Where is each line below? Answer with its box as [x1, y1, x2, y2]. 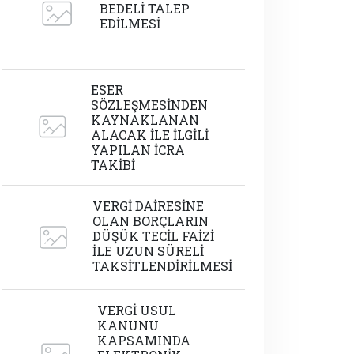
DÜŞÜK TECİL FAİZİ [92, 227, 214, 244]
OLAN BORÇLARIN [92, 212, 209, 229]
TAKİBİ [91, 156, 136, 173]
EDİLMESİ [99, 15, 160, 32]
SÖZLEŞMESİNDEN [91, 96, 209, 113]
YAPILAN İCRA [91, 141, 186, 158]
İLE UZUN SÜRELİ [92, 242, 204, 259]
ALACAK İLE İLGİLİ [91, 126, 209, 143]
